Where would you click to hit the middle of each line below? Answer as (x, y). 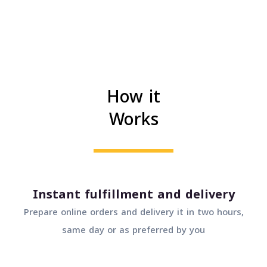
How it (151, 97)
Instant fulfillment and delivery (151, 195)
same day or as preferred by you (151, 230)
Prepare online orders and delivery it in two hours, (151, 212)
